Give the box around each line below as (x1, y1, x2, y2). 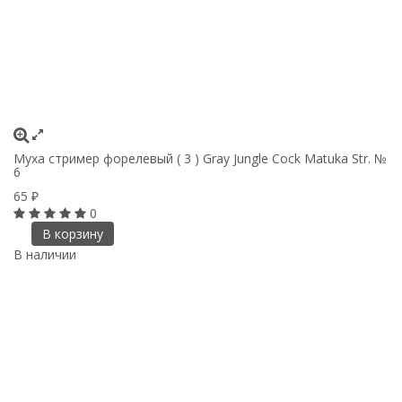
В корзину (41, 224, 103, 242)
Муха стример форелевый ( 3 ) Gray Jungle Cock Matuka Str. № (13, 149, 387, 167)
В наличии (13, 245, 76, 263)
